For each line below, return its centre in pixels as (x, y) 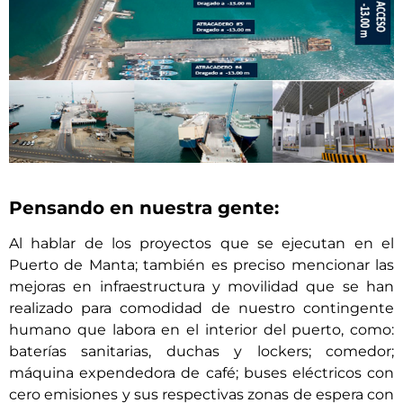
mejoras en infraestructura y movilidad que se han (201, 287)
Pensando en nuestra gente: (144, 208)
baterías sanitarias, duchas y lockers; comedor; (201, 351)
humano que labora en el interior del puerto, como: (201, 330)
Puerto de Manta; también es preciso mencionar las (201, 265)
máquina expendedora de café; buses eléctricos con (201, 373)
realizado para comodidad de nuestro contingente (201, 308)
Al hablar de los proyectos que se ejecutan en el (201, 243)
